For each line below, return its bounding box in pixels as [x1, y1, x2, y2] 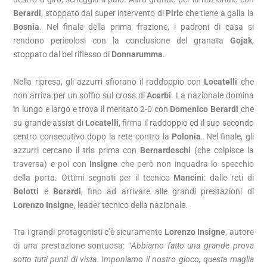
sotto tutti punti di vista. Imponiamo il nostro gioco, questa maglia [13, 254, 254, 265]
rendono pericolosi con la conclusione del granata [13, 36, 230, 46]
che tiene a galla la [183, 8, 254, 18]
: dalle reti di [204, 172, 254, 182]
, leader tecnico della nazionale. [74, 200, 188, 210]
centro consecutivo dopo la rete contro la [13, 131, 172, 141]
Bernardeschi [140, 145, 191, 155]
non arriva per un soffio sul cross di [13, 90, 147, 100]
